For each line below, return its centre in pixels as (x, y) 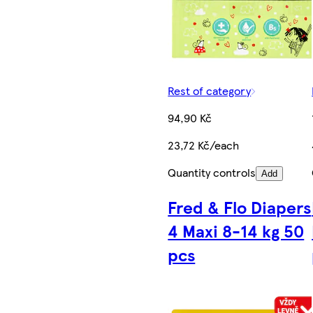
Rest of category (210, 90)
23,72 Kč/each (204, 145)
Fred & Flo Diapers (240, 206)
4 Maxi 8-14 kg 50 (236, 230)
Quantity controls (212, 172)
